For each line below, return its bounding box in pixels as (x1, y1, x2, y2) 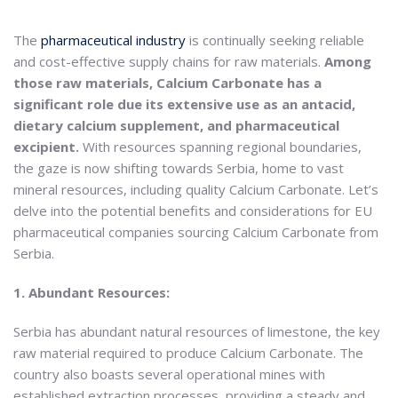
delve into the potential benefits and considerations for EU (13, 202, 372, 219)
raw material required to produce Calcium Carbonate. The (13, 343, 363, 362)
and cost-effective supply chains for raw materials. (13, 52, 324, 70)
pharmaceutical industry (41, 31, 186, 49)
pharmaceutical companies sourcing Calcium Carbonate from (13, 223, 378, 241)
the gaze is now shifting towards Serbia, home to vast (13, 159, 344, 177)
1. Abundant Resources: (13, 283, 170, 301)
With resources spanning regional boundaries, (79, 138, 362, 155)
